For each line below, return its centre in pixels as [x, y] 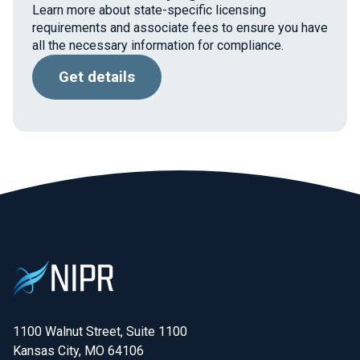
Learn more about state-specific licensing [149, 10]
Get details [97, 77]
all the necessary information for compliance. [158, 45]
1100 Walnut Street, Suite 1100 [100, 331]
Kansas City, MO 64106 [78, 351]
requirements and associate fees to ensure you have [180, 28]
